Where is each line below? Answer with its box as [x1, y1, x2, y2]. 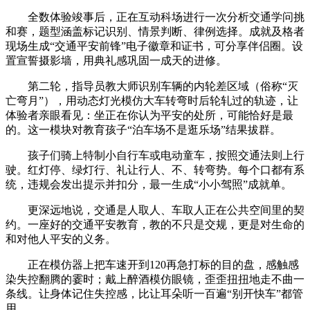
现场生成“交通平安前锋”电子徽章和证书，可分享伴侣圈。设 [6, 39, 303, 52]
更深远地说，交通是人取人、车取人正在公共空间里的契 [6, 203, 304, 216]
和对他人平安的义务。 [6, 232, 116, 245]
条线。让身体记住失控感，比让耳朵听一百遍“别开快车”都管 [6, 287, 303, 300]
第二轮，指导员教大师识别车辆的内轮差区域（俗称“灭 [6, 80, 298, 92]
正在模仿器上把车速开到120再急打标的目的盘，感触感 [6, 258, 299, 271]
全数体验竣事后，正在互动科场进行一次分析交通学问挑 [6, 10, 304, 23]
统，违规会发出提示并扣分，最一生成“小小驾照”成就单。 [6, 178, 292, 190]
